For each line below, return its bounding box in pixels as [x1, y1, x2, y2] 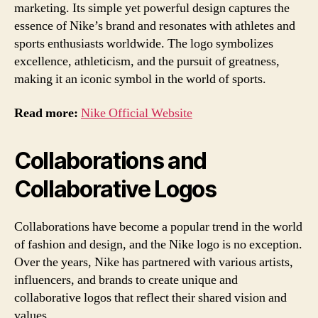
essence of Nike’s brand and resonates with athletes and [14, 18, 295, 34]
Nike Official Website [81, 104, 192, 121]
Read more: [14, 104, 78, 121]
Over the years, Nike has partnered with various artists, [14, 253, 293, 270]
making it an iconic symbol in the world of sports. [14, 71, 266, 87]
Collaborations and [14, 146, 207, 175]
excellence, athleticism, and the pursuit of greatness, [14, 53, 280, 70]
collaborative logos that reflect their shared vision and [14, 289, 287, 306]
